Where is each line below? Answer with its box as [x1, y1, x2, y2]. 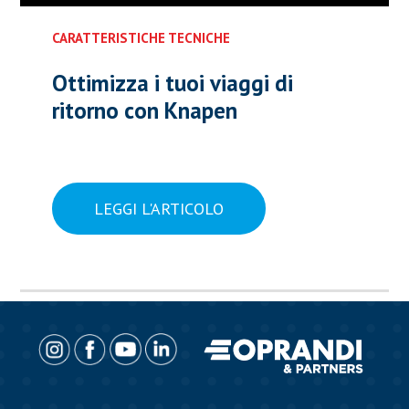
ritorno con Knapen [51, 95, 237, 125]
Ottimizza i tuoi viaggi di [51, 68, 293, 98]
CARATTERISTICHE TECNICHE [51, 28, 230, 47]
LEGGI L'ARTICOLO [93, 197, 224, 219]
